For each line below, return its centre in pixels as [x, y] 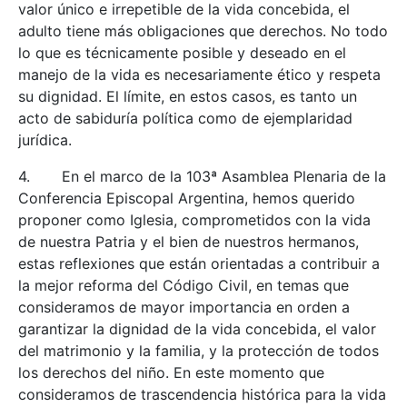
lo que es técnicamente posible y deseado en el [182, 53]
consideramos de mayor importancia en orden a [184, 307]
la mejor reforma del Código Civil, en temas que [184, 285]
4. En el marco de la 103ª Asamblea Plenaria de [196, 176]
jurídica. [45, 140]
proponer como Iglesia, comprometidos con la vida [194, 220]
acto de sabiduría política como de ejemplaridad [185, 118]
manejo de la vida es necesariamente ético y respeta [199, 74]
